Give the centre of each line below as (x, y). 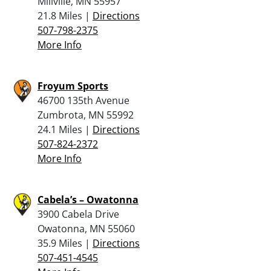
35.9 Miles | (65, 243)
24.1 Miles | (65, 129)
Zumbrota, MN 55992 (86, 115)
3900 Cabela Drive (78, 214)
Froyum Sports (73, 86)
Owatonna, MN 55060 (86, 228)
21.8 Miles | (65, 15)
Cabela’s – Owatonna (88, 199)
